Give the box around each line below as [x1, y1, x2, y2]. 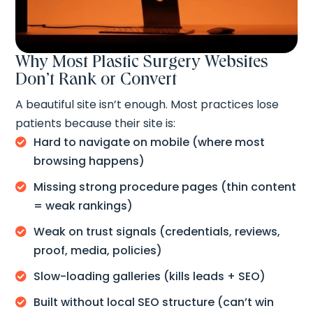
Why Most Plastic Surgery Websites [15, 50, 269, 73]
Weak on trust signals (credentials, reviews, [34, 223, 281, 240]
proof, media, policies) [34, 242, 163, 259]
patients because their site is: [15, 115, 176, 131]
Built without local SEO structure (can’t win [34, 293, 275, 310]
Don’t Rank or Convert [15, 67, 177, 90]
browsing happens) [34, 152, 145, 169]
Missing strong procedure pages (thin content [34, 178, 297, 195]
